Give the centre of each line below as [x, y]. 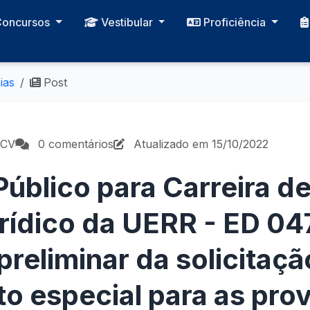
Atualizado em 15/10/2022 [199, 144]
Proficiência [236, 22]
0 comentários [74, 144]
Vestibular [128, 22]
